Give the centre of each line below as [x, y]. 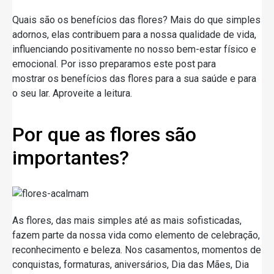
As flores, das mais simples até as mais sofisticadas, [127, 220]
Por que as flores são [104, 134]
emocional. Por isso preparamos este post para [114, 64]
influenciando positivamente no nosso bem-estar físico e [134, 49]
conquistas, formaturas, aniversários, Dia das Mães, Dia [131, 264]
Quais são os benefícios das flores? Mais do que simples [136, 20]
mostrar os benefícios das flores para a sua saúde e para [134, 78]
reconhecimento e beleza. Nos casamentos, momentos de [137, 250]
